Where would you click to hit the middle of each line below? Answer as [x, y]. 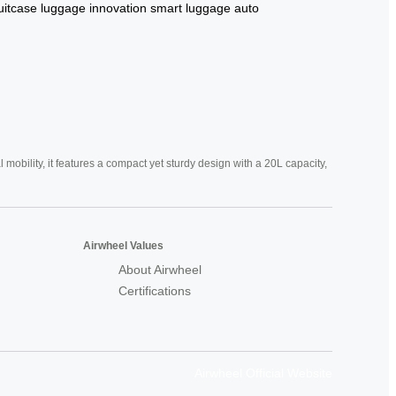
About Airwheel [160, 269]
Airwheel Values [123, 245]
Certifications [155, 290]
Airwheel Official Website [263, 373]
